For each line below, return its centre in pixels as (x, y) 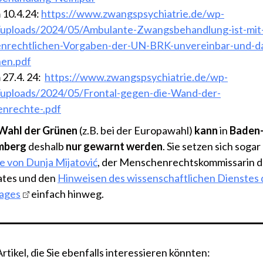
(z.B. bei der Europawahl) (136, 131)
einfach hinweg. (67, 194)
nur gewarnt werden (114, 146)
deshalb (46, 146)
